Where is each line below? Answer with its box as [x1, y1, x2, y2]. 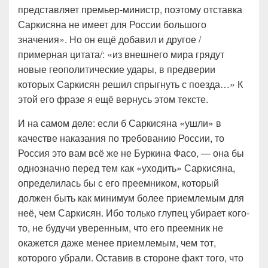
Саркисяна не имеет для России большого [18, 17, 206, 31]
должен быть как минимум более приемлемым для [18, 191, 244, 205]
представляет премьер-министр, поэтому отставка [18, 2, 242, 16]
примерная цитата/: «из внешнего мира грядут [18, 47, 224, 61]
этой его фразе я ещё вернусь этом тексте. [18, 92, 208, 106]
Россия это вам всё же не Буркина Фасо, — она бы [18, 146, 244, 160]
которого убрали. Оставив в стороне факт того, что [18, 251, 243, 264]
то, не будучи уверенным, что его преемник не [18, 221, 223, 234]
